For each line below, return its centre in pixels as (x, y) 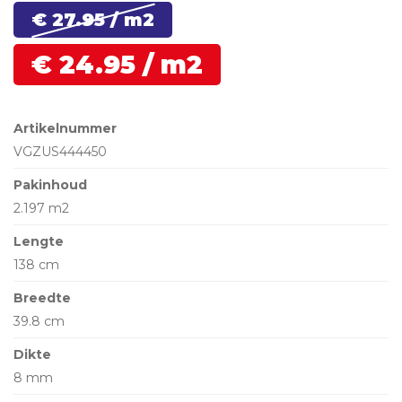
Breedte (42, 298)
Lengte (39, 241)
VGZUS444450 (60, 152)
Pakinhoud (50, 185)
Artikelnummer (65, 128)
